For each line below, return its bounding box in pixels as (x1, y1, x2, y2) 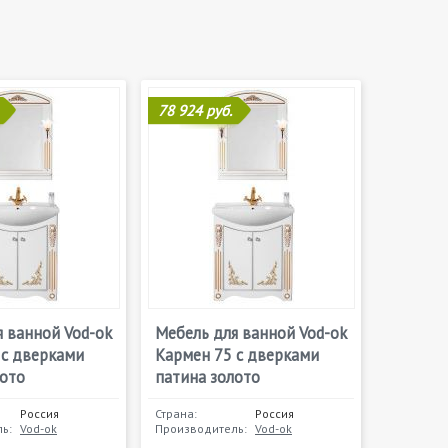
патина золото (155, 366, 260, 388)
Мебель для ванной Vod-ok (155, 322, 347, 344)
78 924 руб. (158, 101, 232, 120)
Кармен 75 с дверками (155, 344, 319, 366)
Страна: (155, 406, 197, 421)
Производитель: (155, 421, 247, 436)
